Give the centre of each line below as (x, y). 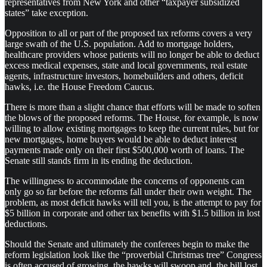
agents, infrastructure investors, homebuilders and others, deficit (124, 76)
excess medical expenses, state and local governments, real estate (126, 65)
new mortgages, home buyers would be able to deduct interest (121, 139)
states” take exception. (46, 13)
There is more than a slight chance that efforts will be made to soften (133, 107)
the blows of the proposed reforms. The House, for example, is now (132, 117)
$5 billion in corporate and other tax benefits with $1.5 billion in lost (132, 213)
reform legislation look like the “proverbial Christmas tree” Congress (133, 254)
